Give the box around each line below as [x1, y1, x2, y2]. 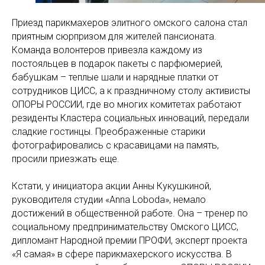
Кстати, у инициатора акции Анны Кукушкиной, [12, 180, 211, 192]
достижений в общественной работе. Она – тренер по [12, 208, 248, 219]
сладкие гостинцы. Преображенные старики [12, 126, 205, 137]
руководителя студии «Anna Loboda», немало [12, 194, 206, 205]
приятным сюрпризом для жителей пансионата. [12, 31, 216, 42]
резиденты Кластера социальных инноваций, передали [12, 112, 249, 124]
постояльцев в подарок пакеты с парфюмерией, [12, 58, 222, 69]
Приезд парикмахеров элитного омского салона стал [12, 17, 247, 28]
